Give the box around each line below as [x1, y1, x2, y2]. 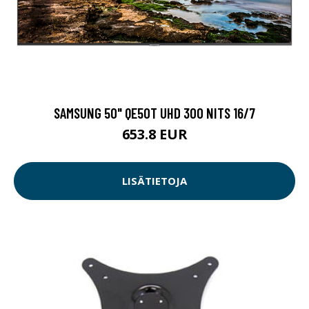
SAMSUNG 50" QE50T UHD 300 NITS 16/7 [54, 103, 255, 121]
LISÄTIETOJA [122, 174, 187, 188]
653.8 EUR [121, 124, 188, 143]
